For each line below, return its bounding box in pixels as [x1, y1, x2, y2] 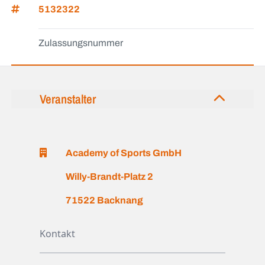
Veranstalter [40, 90, 96, 107]
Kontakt [40, 227, 76, 241]
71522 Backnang [66, 195, 144, 206]
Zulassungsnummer [38, 38, 124, 49]
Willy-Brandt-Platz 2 [66, 172, 154, 182]
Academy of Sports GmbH [66, 148, 182, 159]
